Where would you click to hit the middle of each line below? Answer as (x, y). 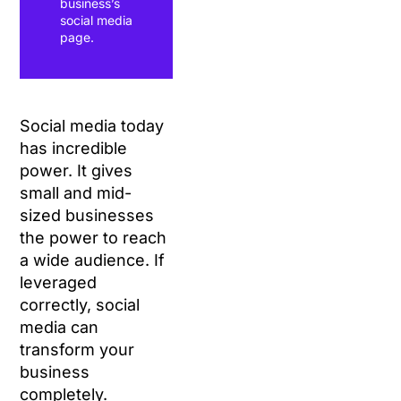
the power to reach (94, 238)
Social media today (92, 126)
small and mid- (76, 193)
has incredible (74, 148)
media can (60, 327)
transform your (77, 350)
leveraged (59, 282)
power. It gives (77, 171)
